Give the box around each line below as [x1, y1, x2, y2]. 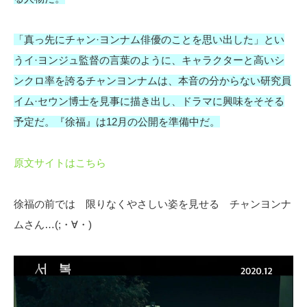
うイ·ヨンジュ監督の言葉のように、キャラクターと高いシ [14, 54, 284, 66]
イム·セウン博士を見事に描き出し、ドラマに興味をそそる [14, 95, 284, 108]
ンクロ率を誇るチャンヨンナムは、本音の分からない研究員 [14, 75, 291, 87]
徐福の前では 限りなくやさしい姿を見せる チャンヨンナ [14, 198, 291, 210]
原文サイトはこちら [14, 157, 106, 169]
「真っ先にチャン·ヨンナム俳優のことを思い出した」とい [14, 34, 284, 46]
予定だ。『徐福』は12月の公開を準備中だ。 [14, 116, 220, 128]
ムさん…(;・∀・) [14, 219, 92, 231]
